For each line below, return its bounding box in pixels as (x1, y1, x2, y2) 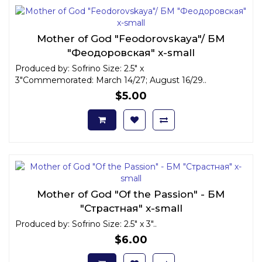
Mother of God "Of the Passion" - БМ (37, 188, 225, 200)
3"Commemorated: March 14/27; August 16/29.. (15, 74, 206, 85)
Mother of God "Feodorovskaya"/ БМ (37, 32, 225, 44)
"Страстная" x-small (80, 202, 182, 214)
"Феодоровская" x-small (67, 46, 195, 58)
